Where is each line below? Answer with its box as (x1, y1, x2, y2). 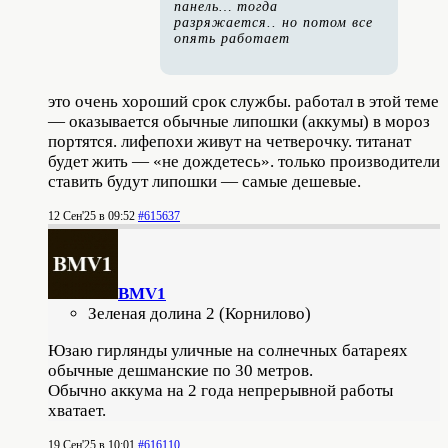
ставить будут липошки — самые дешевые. (48, 171, 361, 191)
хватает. (48, 400, 106, 420)
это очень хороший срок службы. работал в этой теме (48, 91, 439, 111)
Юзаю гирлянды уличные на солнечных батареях (48, 340, 408, 360)
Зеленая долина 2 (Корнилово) (88, 303, 311, 323)
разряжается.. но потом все (174, 14, 373, 30)
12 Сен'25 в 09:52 (48, 208, 135, 223)
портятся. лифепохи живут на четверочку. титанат (48, 131, 411, 151)
